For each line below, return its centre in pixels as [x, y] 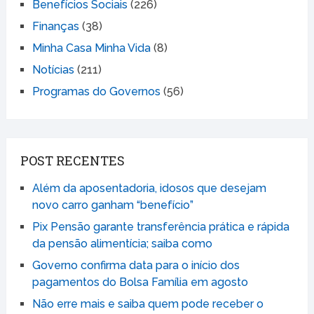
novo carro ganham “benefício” [112, 205]
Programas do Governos [96, 91]
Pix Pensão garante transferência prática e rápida [161, 226]
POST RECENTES [72, 160]
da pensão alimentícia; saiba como [122, 243]
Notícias [53, 69]
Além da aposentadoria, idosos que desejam [149, 188]
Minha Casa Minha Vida [91, 48]
